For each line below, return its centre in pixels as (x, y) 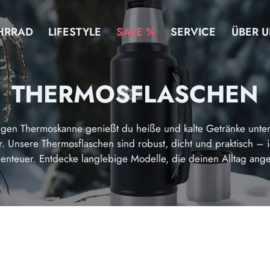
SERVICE (193, 32)
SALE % (136, 32)
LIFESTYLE (75, 32)
